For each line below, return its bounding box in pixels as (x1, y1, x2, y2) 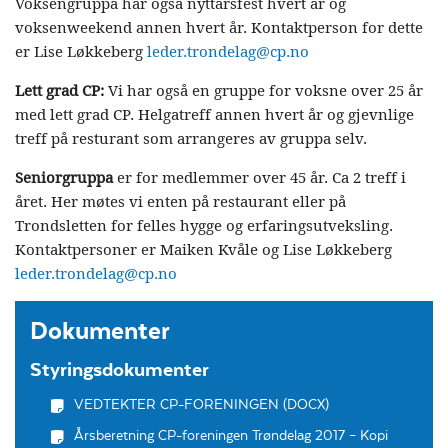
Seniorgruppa (15, 168, 113, 188)
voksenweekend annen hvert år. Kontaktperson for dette (15, 18, 423, 38)
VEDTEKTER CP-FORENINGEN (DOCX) (74, 392, 329, 416)
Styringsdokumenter (30, 353, 209, 385)
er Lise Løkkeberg (15, 42, 147, 62)
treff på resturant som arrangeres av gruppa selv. (15, 129, 367, 149)
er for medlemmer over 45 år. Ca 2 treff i (113, 168, 406, 188)
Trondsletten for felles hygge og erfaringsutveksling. (15, 216, 393, 236)
